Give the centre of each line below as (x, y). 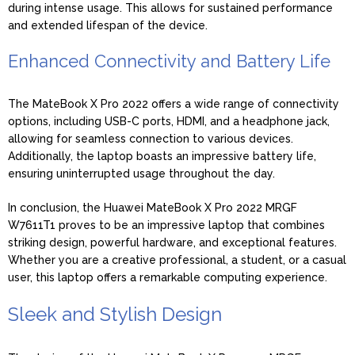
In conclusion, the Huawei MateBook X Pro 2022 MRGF (153, 207)
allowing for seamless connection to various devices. (151, 138)
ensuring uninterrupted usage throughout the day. (141, 173)
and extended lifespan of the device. (108, 25)
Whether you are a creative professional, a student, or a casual (177, 260)
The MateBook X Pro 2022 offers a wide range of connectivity (174, 103)
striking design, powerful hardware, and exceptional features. (172, 242)
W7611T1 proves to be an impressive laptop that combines (166, 225)
